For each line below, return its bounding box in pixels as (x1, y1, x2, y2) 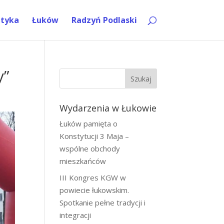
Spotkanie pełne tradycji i (59, 197, 146, 207)
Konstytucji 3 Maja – (59, 131, 129, 141)
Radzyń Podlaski (71, 14, 137, 25)
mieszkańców (59, 156, 106, 166)
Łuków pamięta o (59, 118, 118, 128)
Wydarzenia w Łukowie (59, 102, 157, 114)
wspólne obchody (59, 143, 120, 153)
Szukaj (130, 73, 151, 83)
